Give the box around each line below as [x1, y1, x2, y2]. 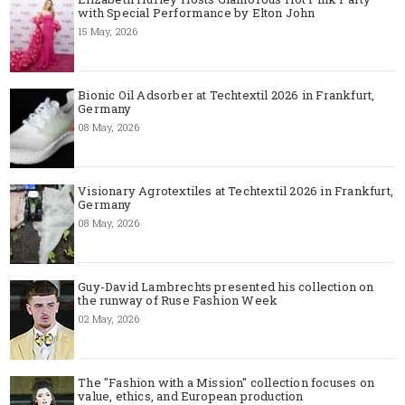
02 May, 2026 [78, 311, 139, 325]
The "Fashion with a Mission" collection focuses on [78, 373, 374, 391]
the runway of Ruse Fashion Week [78, 291, 278, 308]
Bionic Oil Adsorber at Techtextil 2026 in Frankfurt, [78, 86, 375, 103]
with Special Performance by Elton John [78, 4, 316, 21]
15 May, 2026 [78, 24, 137, 38]
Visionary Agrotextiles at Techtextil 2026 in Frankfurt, [78, 182, 393, 199]
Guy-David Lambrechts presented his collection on [78, 278, 374, 295]
